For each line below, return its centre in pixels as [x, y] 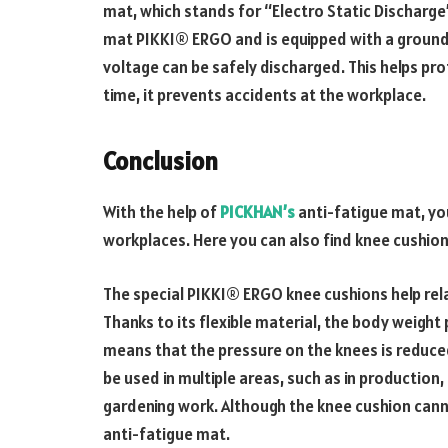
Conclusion [160, 160]
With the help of [161, 212]
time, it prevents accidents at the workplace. [264, 95]
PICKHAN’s [257, 212]
